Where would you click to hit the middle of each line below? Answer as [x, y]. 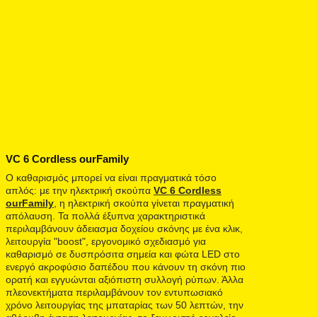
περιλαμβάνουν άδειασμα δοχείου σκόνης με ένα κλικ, [124, 228]
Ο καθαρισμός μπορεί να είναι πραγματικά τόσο [111, 177]
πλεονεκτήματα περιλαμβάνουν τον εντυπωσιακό [114, 292]
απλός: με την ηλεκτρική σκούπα [80, 190]
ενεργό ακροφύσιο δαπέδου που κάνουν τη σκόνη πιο [126, 266]
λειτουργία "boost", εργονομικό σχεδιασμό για [106, 241]
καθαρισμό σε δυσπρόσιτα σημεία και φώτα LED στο [123, 254]
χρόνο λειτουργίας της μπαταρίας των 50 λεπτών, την [125, 305]
